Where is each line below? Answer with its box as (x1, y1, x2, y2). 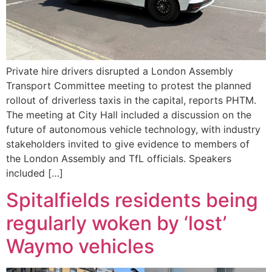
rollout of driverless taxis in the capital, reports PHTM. (6, 93, 256, 106)
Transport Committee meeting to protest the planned (6, 79, 251, 92)
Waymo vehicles (6, 234, 154, 259)
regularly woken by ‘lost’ (6, 211, 226, 236)
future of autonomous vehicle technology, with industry (6, 123, 260, 135)
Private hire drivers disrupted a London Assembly (6, 64, 233, 77)
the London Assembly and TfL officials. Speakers (6, 152, 231, 165)
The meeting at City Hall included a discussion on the (6, 108, 251, 121)
